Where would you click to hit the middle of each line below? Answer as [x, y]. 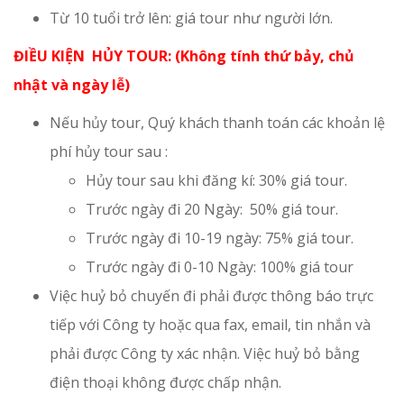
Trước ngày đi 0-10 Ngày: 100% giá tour [220, 266]
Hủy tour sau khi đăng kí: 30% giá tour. [216, 180]
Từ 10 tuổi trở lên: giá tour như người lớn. [191, 18]
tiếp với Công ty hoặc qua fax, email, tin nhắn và [210, 324]
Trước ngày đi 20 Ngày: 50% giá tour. [212, 209]
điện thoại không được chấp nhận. [165, 382]
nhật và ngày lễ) [86, 84]
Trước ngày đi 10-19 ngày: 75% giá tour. [220, 238]
